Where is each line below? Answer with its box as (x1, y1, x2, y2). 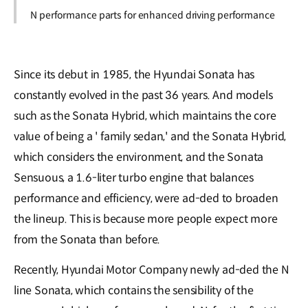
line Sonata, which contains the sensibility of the (14, 283, 254, 298)
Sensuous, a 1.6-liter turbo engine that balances (14, 170, 254, 185)
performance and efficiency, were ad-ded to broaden (14, 191, 278, 206)
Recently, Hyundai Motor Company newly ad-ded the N (14, 263, 289, 277)
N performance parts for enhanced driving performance (30, 9, 275, 21)
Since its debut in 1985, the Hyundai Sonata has (14, 67, 255, 82)
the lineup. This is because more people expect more (14, 212, 278, 226)
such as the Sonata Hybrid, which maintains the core (14, 109, 276, 123)
